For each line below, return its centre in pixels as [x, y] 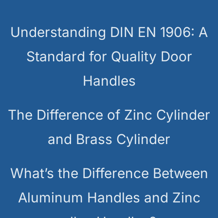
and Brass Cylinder [109, 139]
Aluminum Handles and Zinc [109, 197]
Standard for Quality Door [109, 56]
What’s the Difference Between [109, 173]
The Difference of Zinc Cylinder [109, 115]
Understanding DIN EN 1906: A [109, 32]
